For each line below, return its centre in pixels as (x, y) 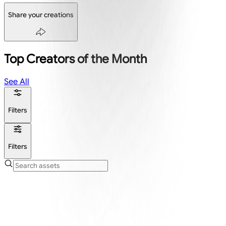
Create (38, 199)
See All (17, 82)
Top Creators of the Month (75, 59)
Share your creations (41, 15)
